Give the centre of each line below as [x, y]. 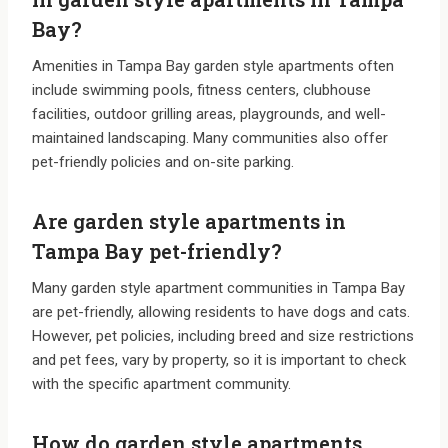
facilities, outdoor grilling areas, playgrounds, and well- [209, 114]
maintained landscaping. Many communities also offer [210, 138]
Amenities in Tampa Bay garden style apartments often [213, 66]
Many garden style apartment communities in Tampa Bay [218, 288]
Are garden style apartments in [189, 221]
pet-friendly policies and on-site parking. [163, 162]
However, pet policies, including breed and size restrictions [223, 336]
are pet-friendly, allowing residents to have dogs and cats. [221, 312]
